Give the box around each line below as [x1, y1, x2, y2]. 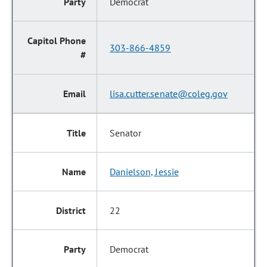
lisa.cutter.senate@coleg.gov [110, 88, 228, 100]
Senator [110, 127, 142, 139]
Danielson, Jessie [110, 166, 179, 178]
